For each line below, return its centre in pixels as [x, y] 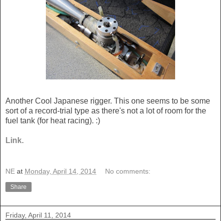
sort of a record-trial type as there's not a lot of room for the [106, 110]
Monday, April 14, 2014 [60, 171]
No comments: [128, 171]
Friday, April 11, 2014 [38, 215]
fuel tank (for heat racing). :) [53, 120]
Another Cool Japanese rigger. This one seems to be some [108, 101]
